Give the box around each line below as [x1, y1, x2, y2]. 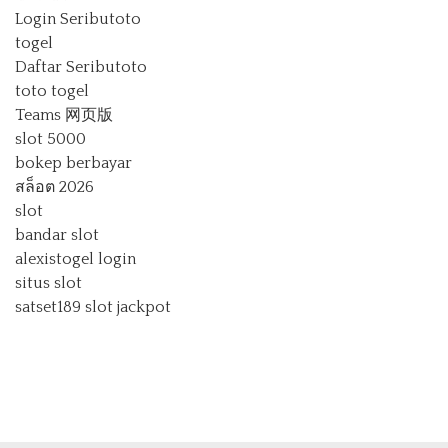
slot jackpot [85, 298, 171, 317]
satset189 [15, 298, 81, 317]
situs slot [15, 274, 82, 293]
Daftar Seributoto [15, 58, 147, 77]
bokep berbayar [15, 154, 132, 173]
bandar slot [15, 226, 99, 245]
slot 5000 [15, 130, 86, 149]
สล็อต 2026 [15, 178, 94, 197]
